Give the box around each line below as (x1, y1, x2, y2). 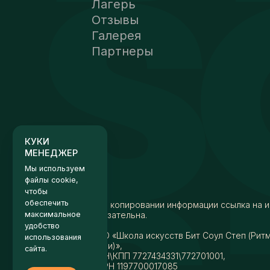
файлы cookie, (23, 98, 75, 107)
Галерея (92, 28, 141, 43)
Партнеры (92, 43, 153, 58)
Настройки (32, 212, 78, 222)
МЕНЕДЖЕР (23, 72, 74, 83)
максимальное (23, 131, 77, 140)
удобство (23, 142, 57, 151)
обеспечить (23, 120, 66, 130)
